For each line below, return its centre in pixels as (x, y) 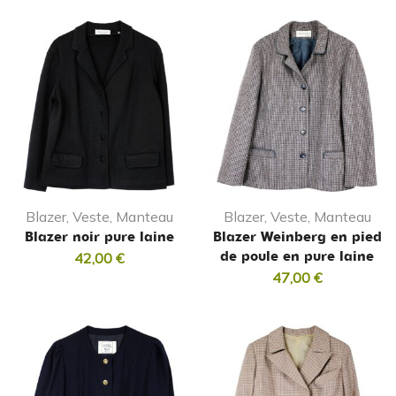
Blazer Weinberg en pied (297, 237)
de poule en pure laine (297, 257)
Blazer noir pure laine (99, 237)
